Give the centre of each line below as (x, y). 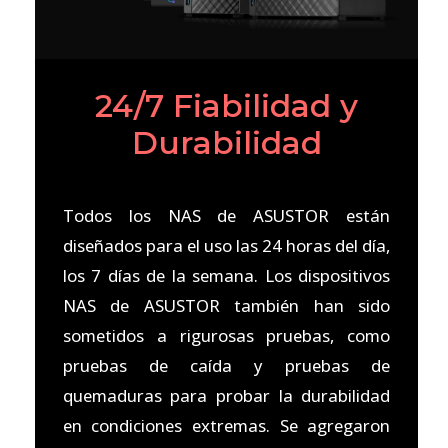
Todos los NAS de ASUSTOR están (226, 216)
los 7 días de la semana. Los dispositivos (226, 276)
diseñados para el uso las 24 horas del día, (226, 246)
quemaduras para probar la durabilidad (226, 396)
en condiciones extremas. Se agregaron (226, 426)
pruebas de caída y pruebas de (226, 366)
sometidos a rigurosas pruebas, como (226, 336)
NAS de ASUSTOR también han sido (226, 306)
